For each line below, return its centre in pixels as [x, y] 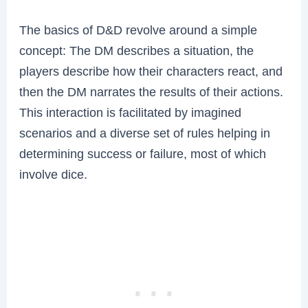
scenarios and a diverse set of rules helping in [145, 133]
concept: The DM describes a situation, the [137, 51]
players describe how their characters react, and [151, 71]
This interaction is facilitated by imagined [131, 113]
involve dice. [54, 175]
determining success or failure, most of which [143, 154]
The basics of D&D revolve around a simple [139, 30]
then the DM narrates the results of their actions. [152, 92]
